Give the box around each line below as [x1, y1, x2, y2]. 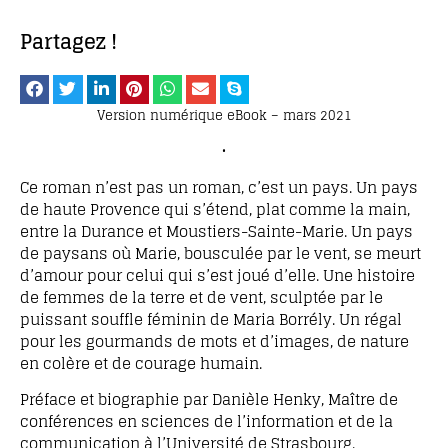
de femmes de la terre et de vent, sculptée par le [20, 283, 383, 311]
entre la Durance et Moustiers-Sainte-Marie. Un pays [20, 217, 413, 245]
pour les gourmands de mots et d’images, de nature [20, 327, 409, 355]
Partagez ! [20, 23, 117, 60]
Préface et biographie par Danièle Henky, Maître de [20, 385, 398, 413]
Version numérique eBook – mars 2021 [96, 102, 352, 127]
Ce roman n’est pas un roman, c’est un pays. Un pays [20, 173, 418, 201]
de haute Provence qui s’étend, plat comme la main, [20, 195, 410, 223]
